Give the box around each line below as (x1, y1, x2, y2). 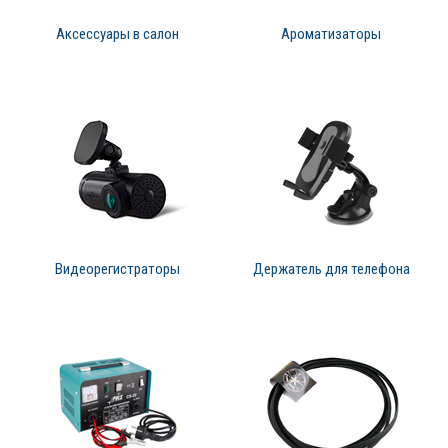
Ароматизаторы (281, 25, 381, 44)
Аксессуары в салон (55, 25, 179, 44)
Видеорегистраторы (54, 260, 180, 279)
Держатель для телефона (252, 260, 410, 279)
